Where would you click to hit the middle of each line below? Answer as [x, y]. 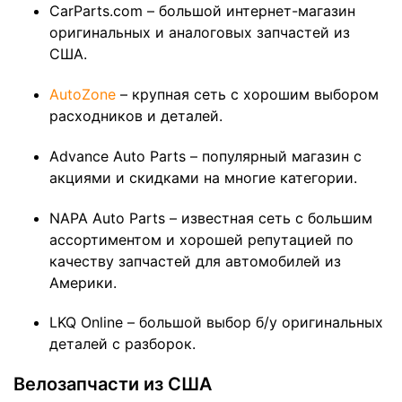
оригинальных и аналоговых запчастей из [200, 33]
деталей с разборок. [122, 344]
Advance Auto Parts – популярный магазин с [205, 156]
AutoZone [85, 94]
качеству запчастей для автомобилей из [195, 261]
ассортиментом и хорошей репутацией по [201, 239]
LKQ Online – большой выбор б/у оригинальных [216, 323]
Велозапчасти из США [113, 385]
